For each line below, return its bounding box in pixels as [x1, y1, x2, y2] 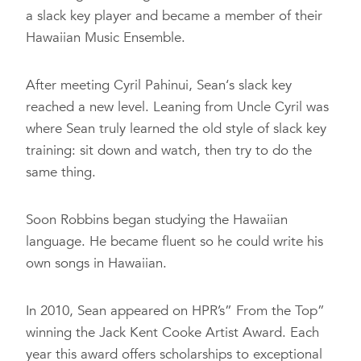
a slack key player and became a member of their [26, 6, 322, 25]
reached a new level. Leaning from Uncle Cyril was [26, 98, 329, 116]
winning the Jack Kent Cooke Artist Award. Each [26, 323, 319, 342]
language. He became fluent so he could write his [26, 232, 323, 251]
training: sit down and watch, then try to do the [26, 141, 312, 160]
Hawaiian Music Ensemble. [26, 28, 185, 47]
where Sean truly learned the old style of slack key [26, 119, 326, 138]
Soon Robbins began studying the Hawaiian [26, 210, 288, 229]
